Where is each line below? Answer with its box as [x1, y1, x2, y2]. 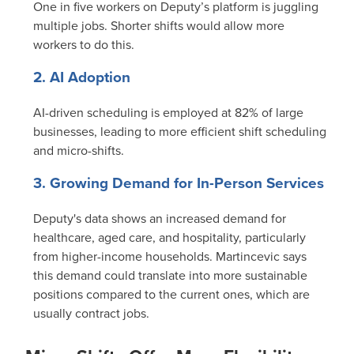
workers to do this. [33, 36, 134, 55]
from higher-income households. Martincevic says [33, 247, 307, 266]
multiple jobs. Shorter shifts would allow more [33, 17, 284, 36]
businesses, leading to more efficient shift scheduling [33, 122, 326, 141]
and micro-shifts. [33, 141, 124, 160]
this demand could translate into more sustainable [33, 266, 307, 285]
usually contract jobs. [33, 304, 149, 323]
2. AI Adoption [33, 66, 130, 89]
